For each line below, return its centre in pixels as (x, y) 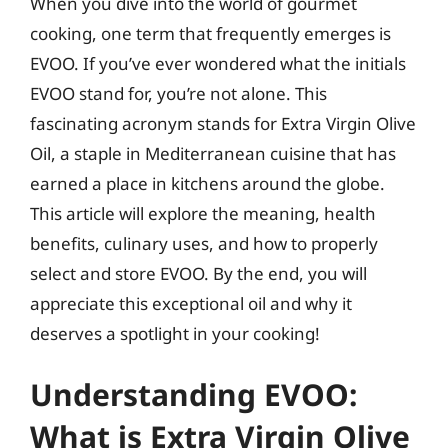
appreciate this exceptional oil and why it (191, 303)
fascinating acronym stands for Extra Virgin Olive (223, 123)
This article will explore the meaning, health (203, 213)
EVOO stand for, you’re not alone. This (178, 93)
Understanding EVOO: (193, 394)
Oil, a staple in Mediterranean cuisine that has (213, 153)
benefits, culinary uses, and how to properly (204, 243)
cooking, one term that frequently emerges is (210, 33)
